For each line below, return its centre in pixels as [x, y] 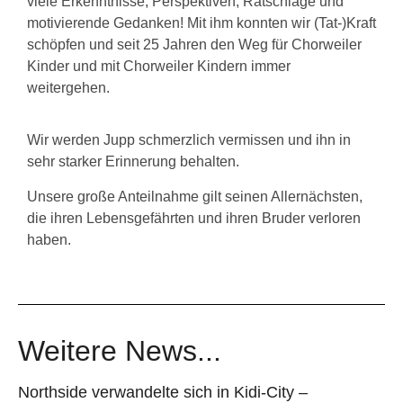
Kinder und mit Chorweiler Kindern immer [159, 66]
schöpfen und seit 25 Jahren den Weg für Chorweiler [194, 44]
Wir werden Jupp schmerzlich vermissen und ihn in [189, 140]
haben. [49, 239]
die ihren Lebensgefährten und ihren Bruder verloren [194, 218]
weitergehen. [68, 87]
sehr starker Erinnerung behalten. [133, 162]
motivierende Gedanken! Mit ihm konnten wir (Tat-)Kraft [201, 22]
